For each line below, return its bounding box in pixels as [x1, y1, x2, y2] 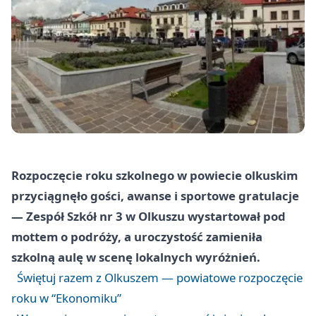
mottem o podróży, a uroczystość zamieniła [11, 228, 262, 245]
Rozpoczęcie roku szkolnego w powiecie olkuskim [11, 166, 298, 183]
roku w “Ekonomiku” [11, 289, 121, 306]
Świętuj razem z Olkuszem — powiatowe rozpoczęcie [17, 269, 303, 286]
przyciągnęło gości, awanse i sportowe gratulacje [11, 187, 299, 204]
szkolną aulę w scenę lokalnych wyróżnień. [11, 248, 260, 265]
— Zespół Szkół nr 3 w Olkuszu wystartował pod [11, 207, 286, 224]
